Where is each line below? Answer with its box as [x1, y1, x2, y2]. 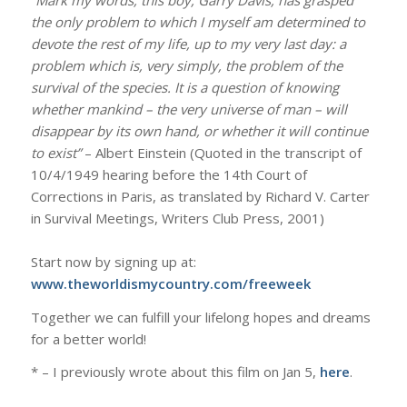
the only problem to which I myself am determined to [30, 12, 365, 31]
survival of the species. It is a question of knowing [30, 77, 339, 96]
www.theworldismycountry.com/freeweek [30, 273, 311, 293]
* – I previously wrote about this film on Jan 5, [30, 362, 320, 382]
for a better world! [30, 329, 146, 348]
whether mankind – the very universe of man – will [30, 99, 347, 118]
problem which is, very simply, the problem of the [30, 55, 342, 74]
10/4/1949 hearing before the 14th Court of [30, 164, 307, 184]
